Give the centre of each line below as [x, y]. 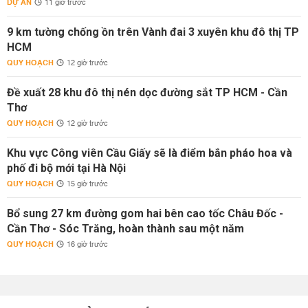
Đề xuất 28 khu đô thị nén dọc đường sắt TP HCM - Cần [147, 92]
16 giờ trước [87, 245]
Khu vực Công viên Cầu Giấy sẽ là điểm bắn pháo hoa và [150, 153]
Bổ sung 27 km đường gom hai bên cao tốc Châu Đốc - [145, 213]
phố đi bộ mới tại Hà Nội [66, 168]
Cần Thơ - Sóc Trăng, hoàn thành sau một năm [125, 229]
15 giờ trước [87, 184]
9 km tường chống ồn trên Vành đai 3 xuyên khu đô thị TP [153, 32]
